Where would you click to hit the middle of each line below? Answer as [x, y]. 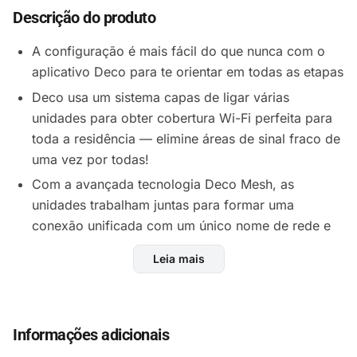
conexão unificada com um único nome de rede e [181, 226]
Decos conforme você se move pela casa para [173, 292]
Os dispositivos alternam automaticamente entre [176, 271]
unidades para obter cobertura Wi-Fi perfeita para [182, 118]
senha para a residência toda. [121, 247]
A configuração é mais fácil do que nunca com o [178, 51]
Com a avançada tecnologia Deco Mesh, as [163, 184]
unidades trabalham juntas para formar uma [163, 205]
